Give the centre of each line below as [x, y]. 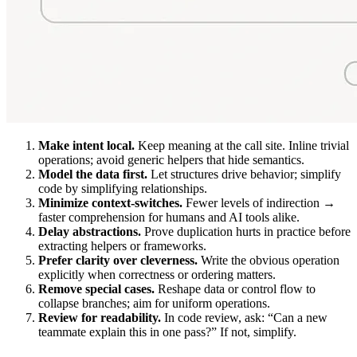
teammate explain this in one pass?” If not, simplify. [167, 332]
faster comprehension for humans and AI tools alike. [169, 218]
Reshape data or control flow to [235, 289]
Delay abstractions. [90, 232]
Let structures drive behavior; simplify [244, 175]
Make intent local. [86, 146]
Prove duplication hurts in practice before [246, 232]
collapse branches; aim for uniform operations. [154, 304]
